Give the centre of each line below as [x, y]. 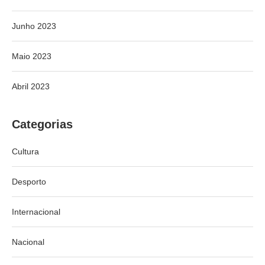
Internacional [36, 211]
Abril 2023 [31, 86]
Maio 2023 [32, 56]
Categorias [42, 124]
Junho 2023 [34, 26]
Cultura [25, 151]
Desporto [29, 181]
